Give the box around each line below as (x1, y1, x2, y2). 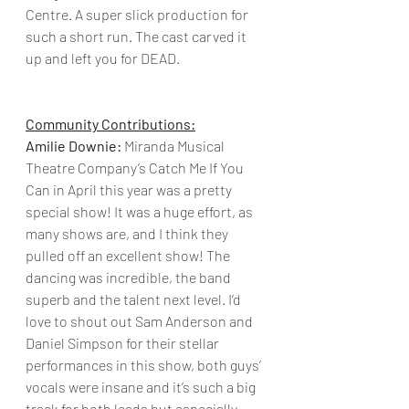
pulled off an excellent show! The (26, 246, 233, 264)
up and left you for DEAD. (26, 49, 180, 67)
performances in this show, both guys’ (26, 356, 264, 373)
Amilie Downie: (26, 137, 121, 154)
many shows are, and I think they (26, 225, 231, 242)
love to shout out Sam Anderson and (26, 312, 256, 330)
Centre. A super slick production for (26, 5, 251, 23)
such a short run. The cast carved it (26, 27, 249, 45)
